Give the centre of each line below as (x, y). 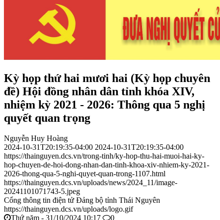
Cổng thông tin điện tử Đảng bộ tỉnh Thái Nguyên (82, 200)
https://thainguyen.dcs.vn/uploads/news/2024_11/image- (91, 183)
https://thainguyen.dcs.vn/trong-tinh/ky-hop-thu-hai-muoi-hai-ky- (104, 156)
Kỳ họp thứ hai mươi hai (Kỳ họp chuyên (107, 78)
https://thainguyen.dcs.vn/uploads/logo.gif (69, 209)
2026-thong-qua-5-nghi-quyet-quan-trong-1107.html (85, 174)
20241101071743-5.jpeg (42, 192)
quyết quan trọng (47, 118)
